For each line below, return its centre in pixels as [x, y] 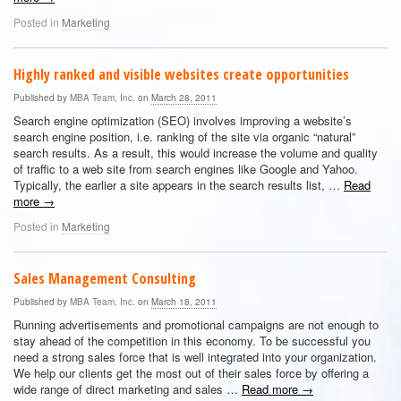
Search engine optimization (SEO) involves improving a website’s [183, 120]
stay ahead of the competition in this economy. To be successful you [192, 341]
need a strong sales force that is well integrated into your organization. [195, 357]
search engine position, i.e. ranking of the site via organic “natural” [184, 137]
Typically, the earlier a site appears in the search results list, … [179, 185]
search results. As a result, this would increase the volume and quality [196, 153]
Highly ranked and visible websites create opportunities [181, 74]
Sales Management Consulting [105, 278]
